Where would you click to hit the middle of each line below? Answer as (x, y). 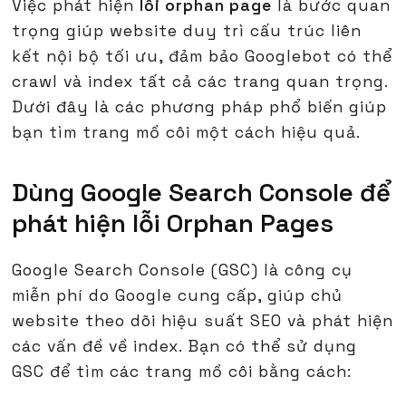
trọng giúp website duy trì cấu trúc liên (187, 31)
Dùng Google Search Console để (202, 193)
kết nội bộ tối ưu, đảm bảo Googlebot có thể (203, 57)
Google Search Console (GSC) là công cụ (183, 271)
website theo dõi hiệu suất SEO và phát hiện (203, 321)
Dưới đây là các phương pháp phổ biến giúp (200, 107)
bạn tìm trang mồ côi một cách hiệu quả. (187, 133)
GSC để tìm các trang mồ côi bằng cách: (182, 372)
